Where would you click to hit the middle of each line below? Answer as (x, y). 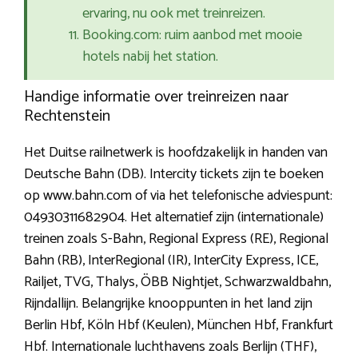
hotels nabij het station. (150, 57)
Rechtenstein (67, 117)
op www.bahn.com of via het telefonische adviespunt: (178, 196)
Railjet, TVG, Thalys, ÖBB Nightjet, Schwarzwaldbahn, (177, 282)
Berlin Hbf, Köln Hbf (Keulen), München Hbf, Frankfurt (179, 326)
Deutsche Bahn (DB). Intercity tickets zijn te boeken (174, 175)
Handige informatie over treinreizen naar (156, 97)
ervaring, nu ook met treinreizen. (174, 14)
